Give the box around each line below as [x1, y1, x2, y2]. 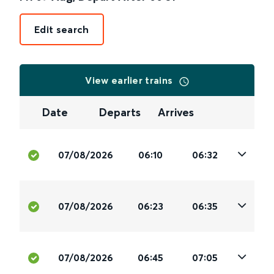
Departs [99, 105, 141, 120]
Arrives [157, 105, 194, 120]
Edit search [34, 23, 89, 35]
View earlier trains [85, 74, 176, 86]
